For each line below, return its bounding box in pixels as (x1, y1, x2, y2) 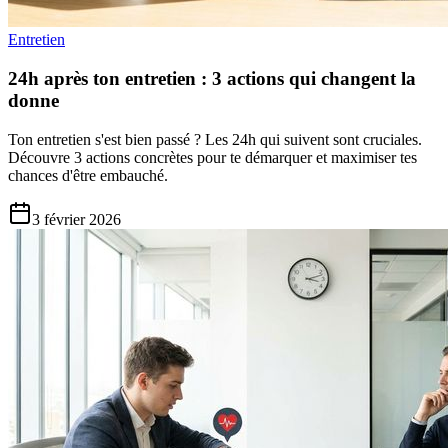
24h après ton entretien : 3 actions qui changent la (8, 67, 416, 89)
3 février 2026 (32, 210, 121, 228)
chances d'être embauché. (8, 166, 168, 184)
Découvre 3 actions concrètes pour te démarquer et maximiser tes (8, 148, 417, 166)
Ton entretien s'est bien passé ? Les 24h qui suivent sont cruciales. (8, 130, 422, 148)
